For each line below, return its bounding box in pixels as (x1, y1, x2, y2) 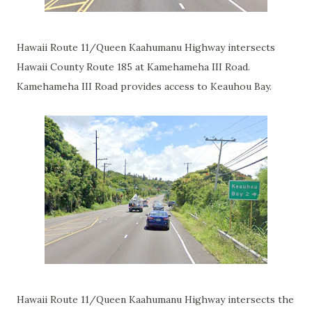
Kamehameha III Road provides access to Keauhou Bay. (17, 80, 274, 93)
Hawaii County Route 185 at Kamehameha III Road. (17, 61, 253, 73)
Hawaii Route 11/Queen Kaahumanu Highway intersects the (17, 293, 294, 306)
